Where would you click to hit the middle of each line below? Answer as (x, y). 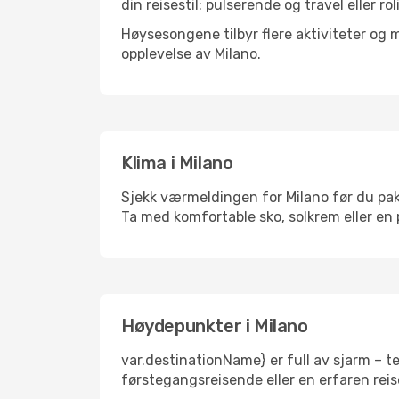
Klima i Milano (177, 163)
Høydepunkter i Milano (215, 326)
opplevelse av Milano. (191, 54)
